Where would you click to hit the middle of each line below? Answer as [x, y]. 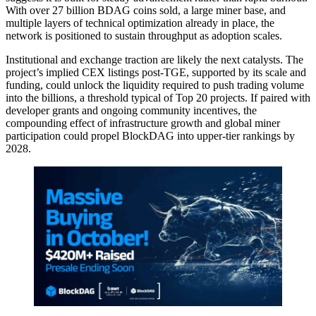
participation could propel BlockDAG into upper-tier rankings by [150, 136]
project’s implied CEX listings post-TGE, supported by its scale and [156, 73]
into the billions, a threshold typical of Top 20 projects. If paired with [158, 98]
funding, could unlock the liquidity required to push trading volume [155, 85]
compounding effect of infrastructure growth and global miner [143, 123]
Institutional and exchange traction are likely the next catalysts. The [154, 60]
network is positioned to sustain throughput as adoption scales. [144, 36]
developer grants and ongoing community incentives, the [131, 111]
